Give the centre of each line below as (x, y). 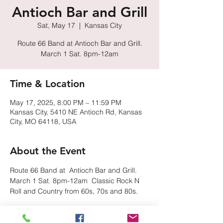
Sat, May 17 (56, 25)
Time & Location (47, 84)
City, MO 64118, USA (43, 121)
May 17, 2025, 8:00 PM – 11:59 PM (66, 103)
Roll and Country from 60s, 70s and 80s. (74, 191)
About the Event (48, 151)
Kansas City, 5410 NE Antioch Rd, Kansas (76, 112)
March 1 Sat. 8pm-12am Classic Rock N (76, 181)
